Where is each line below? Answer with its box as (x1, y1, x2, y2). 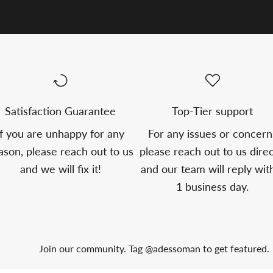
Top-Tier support (172, 104, 253, 118)
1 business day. (176, 180, 249, 194)
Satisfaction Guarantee (5, 104, 116, 118)
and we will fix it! (19, 162, 101, 176)
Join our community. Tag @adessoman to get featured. (39, 243, 270, 255)
